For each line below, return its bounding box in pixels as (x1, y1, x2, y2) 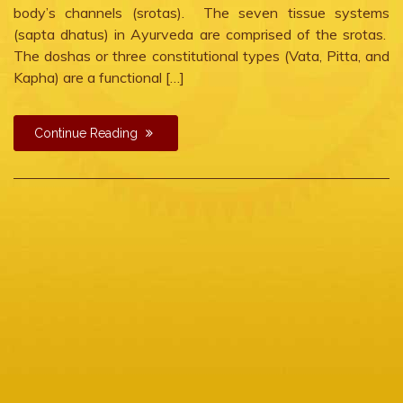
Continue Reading (34, 126, 141, 140)
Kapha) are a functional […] (13, 68, 184, 86)
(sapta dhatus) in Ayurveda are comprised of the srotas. (13, 25, 390, 43)
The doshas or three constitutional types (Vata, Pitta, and (13, 47, 390, 65)
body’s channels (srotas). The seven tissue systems (13, 4, 390, 22)
